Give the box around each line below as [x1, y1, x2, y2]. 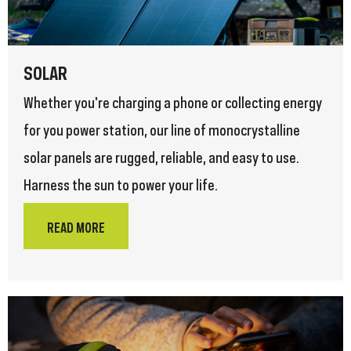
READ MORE [47, 217, 105, 237]
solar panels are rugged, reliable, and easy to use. [24, 145, 299, 168]
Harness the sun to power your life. [24, 172, 218, 195]
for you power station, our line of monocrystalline [24, 118, 300, 140]
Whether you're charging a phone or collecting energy [24, 90, 322, 113]
